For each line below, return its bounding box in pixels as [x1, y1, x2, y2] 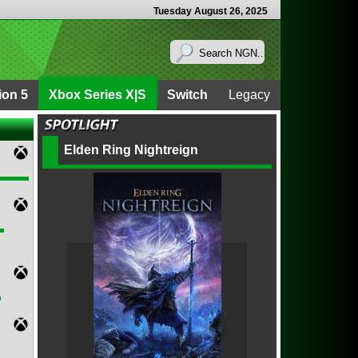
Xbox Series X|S [49, 88, 146, 101]
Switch [167, 88, 208, 101]
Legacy [229, 88, 270, 101]
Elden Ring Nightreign [64, 143, 199, 157]
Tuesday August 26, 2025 [153, 6, 268, 17]
